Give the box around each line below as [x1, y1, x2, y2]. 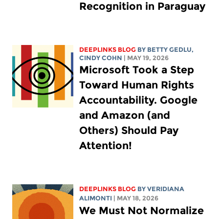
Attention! [79, 139, 132, 152]
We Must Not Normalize [79, 204, 204, 217]
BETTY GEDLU [147, 46, 192, 54]
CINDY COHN [79, 54, 122, 62]
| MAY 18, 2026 [113, 195, 158, 202]
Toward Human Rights [79, 79, 194, 91]
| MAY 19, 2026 [123, 54, 169, 62]
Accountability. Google [79, 94, 197, 107]
